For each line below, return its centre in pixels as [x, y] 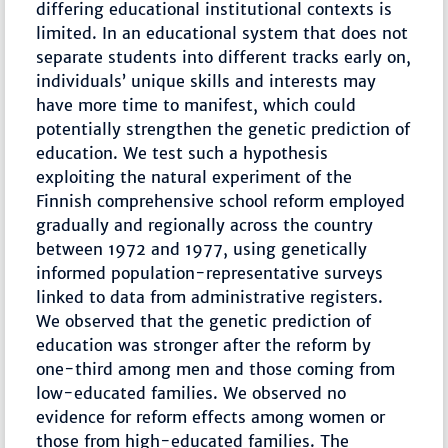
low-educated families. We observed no [191, 393]
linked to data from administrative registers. [210, 297]
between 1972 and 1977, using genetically [202, 249]
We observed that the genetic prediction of [204, 321]
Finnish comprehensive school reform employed [221, 201]
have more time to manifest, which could [196, 105]
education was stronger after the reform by [204, 345]
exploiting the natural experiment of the [194, 177]
